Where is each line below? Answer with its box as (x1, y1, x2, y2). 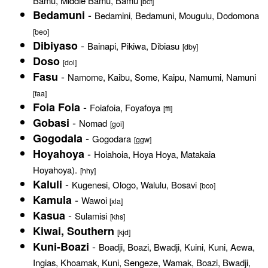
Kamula (33, 192, 72, 208)
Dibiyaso (33, 38, 78, 53)
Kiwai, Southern (33, 223, 114, 239)
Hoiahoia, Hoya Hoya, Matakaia (94, 148, 215, 160)
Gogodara (92, 132, 131, 145)
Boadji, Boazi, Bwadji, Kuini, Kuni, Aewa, (99, 240, 255, 253)
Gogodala (33, 130, 83, 146)
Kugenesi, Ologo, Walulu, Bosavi (72, 178, 197, 191)
